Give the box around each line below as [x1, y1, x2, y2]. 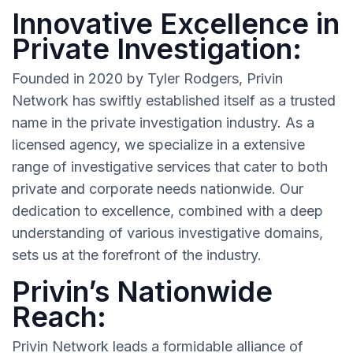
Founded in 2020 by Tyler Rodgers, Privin [12, 70, 283, 87]
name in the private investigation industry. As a [12, 114, 314, 132]
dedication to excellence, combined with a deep [12, 203, 323, 220]
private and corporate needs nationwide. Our [12, 180, 303, 198]
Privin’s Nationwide [12, 274, 273, 310]
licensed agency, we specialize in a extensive [12, 136, 305, 154]
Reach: [12, 299, 106, 335]
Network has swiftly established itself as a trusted [12, 92, 336, 110]
